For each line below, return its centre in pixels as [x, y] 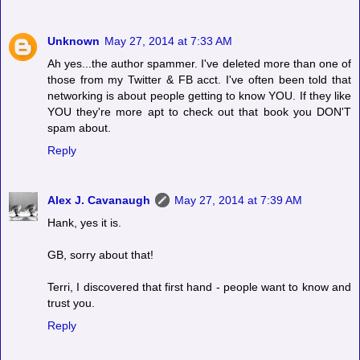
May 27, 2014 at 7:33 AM [168, 41]
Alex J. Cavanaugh [99, 200]
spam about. [79, 128]
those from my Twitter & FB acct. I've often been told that [199, 80]
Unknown [74, 41]
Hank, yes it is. [84, 223]
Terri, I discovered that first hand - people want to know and [199, 287]
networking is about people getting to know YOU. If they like [199, 96]
